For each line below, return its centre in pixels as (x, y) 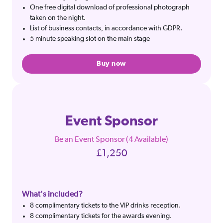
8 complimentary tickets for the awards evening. (101, 216)
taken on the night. (58, 18)
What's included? (52, 195)
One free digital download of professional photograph (110, 7)
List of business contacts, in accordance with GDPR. (106, 28)
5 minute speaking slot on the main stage (90, 39)
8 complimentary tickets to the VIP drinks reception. (105, 206)
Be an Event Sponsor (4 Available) (111, 140)
